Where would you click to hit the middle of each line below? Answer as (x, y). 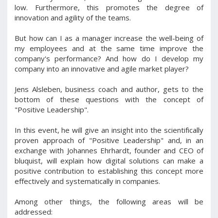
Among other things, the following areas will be (109, 201)
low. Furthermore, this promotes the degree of (109, 7)
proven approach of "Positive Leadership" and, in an (109, 140)
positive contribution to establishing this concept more (109, 171)
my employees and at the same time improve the (109, 48)
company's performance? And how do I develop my (109, 58)
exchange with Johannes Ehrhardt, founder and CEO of (109, 150)
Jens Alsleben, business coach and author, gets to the (109, 89)
